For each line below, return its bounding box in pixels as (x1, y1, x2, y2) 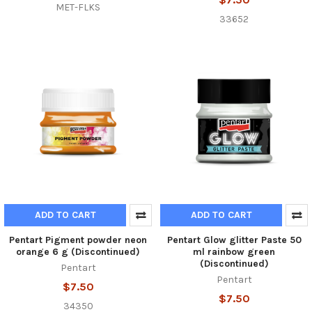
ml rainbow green (193, 246, 275, 258)
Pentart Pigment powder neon (9, 234, 147, 247)
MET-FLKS (56, 1, 100, 14)
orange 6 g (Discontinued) (16, 246, 140, 258)
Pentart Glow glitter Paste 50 (166, 234, 302, 247)
